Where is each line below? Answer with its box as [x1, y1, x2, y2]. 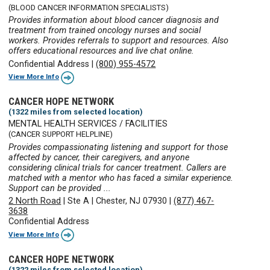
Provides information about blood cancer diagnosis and [8, 15, 219, 26]
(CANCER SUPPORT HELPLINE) [8, 130, 113, 139]
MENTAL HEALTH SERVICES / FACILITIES [8, 119, 168, 130]
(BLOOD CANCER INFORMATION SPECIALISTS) [8, 2, 169, 12]
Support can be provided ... [8, 183, 111, 193]
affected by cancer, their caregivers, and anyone [8, 152, 190, 163]
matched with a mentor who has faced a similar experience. [8, 172, 234, 183]
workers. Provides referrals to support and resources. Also [8, 36, 229, 46]
